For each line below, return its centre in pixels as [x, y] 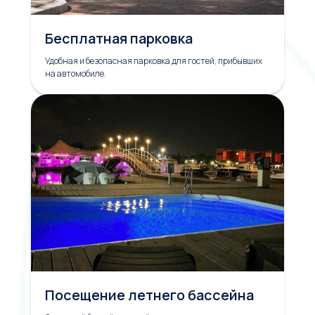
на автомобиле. [76, 73]
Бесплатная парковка [119, 38]
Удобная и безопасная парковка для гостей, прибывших [154, 61]
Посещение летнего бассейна [149, 295]
